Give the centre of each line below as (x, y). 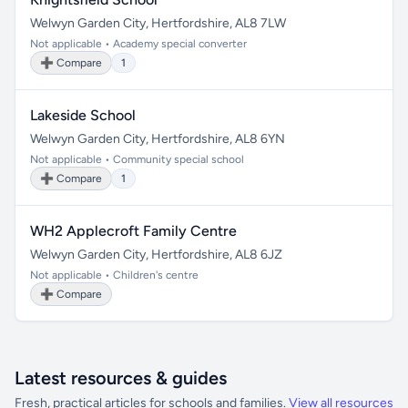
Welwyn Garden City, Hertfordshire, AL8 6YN (158, 139)
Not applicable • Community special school (137, 159)
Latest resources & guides (121, 378)
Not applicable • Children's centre (114, 275)
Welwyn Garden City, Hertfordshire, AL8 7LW (158, 23)
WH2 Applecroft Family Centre (133, 231)
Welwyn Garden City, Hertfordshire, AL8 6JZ (156, 255)
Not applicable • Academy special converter (138, 44)
